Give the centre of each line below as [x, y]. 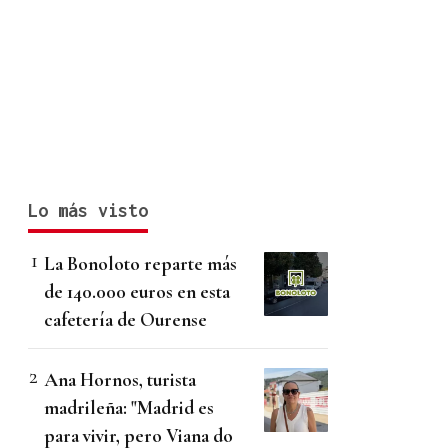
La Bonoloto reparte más [140, 264]
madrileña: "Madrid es [129, 408]
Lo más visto [88, 211]
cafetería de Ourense [125, 320]
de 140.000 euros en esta [137, 292]
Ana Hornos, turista [120, 380]
